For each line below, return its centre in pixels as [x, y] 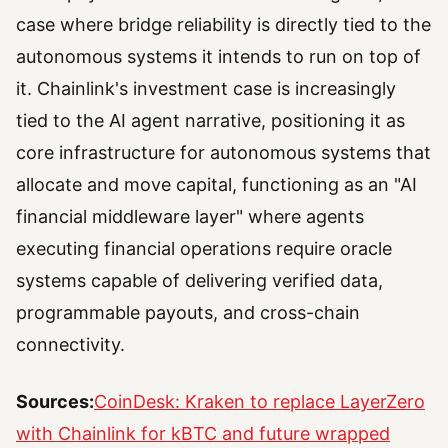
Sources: [55, 401]
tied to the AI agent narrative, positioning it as [210, 121]
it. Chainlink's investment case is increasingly [206, 89]
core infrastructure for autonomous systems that [223, 153]
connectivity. [70, 345]
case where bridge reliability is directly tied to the [223, 25]
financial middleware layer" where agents [190, 217]
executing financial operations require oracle [204, 249]
